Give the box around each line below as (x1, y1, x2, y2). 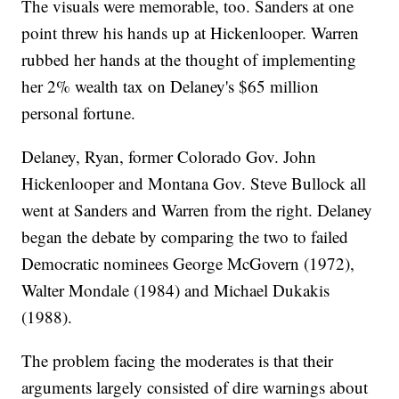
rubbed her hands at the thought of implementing (21, 48, 357, 71)
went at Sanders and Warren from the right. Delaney (21, 199, 373, 222)
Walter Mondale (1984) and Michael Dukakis (21, 279, 330, 302)
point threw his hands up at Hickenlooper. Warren (21, 21, 360, 45)
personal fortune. (21, 102, 136, 125)
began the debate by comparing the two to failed (21, 225, 349, 248)
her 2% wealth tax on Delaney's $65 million (21, 75, 320, 98)
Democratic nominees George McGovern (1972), (21, 252, 355, 275)
